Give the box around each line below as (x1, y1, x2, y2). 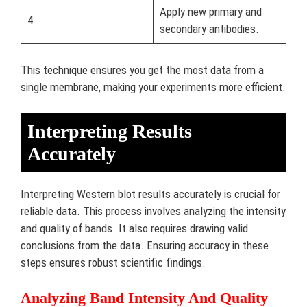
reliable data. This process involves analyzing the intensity (21, 204, 286, 218)
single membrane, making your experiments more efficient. (21, 79, 286, 94)
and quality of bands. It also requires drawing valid (21, 221, 248, 235)
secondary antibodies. (159, 22, 259, 36)
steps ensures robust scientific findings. (21, 256, 206, 269)
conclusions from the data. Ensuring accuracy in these (21, 238, 269, 252)
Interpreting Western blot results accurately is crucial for (21, 187, 280, 201)
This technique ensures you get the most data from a (21, 62, 264, 77)
